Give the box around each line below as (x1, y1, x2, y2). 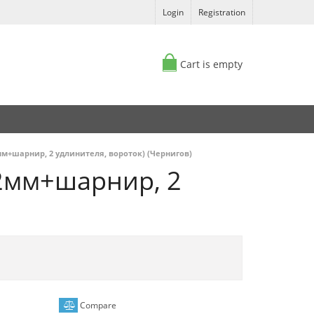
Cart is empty (180, 57, 243, 71)
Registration (198, 6, 245, 18)
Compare (77, 299, 116, 311)
